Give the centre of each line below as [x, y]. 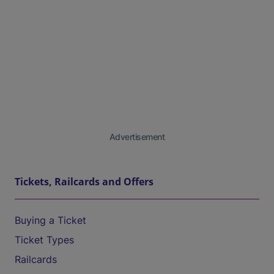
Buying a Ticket [50, 220]
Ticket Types [44, 240]
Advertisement [137, 137]
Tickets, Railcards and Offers [84, 182]
